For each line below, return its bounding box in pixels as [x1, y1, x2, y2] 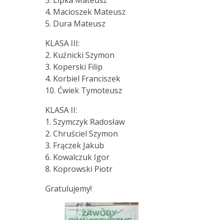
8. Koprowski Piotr [45, 164, 112, 175]
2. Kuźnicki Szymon [45, 50, 114, 61]
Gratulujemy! [45, 183, 92, 194]
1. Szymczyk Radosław [45, 116, 125, 128]
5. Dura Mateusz [45, 18, 106, 29]
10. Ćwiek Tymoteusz [45, 85, 122, 96]
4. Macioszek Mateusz [45, 6, 126, 18]
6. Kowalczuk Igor [45, 152, 110, 163]
